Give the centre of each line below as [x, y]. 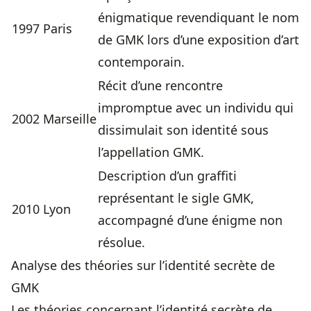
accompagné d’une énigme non [190, 220]
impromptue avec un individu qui [196, 108]
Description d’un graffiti [167, 176]
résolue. [121, 243]
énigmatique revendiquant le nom [199, 18]
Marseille [70, 119]
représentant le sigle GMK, [176, 198]
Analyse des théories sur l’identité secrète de [143, 266]
